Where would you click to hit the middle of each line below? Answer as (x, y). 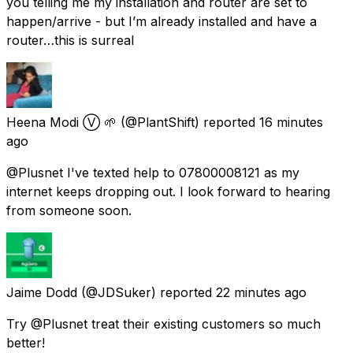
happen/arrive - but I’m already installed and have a (162, 21)
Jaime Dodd (42, 292)
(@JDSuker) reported (147, 292)
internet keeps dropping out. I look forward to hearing (168, 191)
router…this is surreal (70, 40)
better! (26, 342)
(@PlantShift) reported (188, 122)
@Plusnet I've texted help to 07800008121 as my (153, 172)
